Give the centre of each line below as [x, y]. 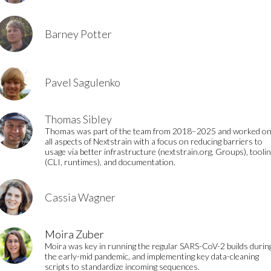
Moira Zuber [74, 234]
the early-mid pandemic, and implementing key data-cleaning [152, 256]
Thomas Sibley [78, 119]
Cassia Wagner [80, 197]
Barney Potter [78, 34]
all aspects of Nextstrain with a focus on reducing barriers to [154, 141]
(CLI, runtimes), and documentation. [110, 162]
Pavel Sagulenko [83, 82]
